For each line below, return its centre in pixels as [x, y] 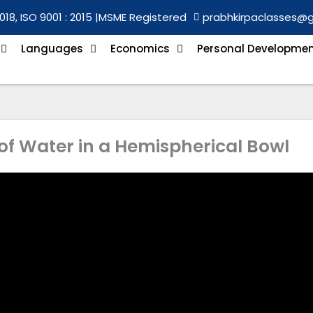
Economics [140, 49]
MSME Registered [143, 17]
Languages [52, 49]
